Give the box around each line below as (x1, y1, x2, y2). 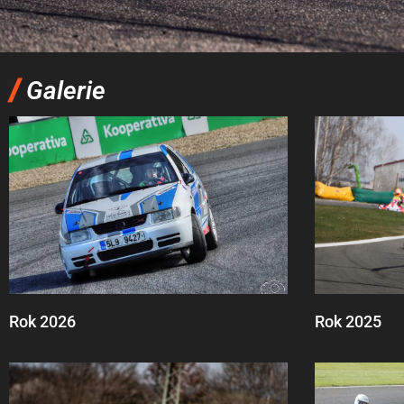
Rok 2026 (9, 312, 76, 332)
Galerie (26, 76, 106, 106)
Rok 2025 (314, 312, 381, 332)
